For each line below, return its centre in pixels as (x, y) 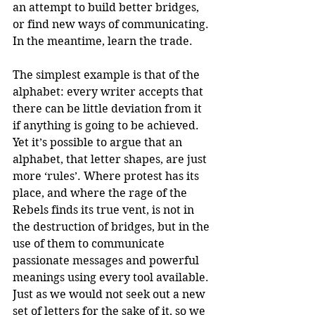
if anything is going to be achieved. (107, 125)
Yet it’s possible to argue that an (99, 142)
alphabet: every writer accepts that (109, 91)
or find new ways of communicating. (112, 24)
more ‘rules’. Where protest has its (107, 176)
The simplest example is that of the (108, 75)
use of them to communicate (90, 243)
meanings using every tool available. (112, 277)
